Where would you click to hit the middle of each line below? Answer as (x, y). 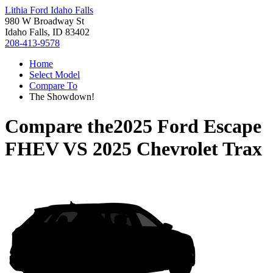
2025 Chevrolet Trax (177, 149)
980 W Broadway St (44, 21)
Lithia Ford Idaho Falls (49, 10)
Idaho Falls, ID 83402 (47, 32)
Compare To (53, 86)
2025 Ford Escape (187, 126)
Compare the (59, 126)
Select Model (55, 75)
